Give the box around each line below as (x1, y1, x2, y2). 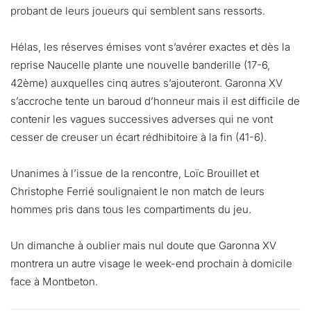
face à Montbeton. (10, 274, 98, 288)
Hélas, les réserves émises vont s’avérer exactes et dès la (10, 40, 290, 53)
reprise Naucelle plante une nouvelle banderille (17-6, (10, 58, 270, 72)
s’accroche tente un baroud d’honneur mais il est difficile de (10, 94, 300, 108)
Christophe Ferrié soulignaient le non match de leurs (10, 184, 264, 198)
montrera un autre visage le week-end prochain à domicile (10, 256, 292, 270)
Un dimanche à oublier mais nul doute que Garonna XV (10, 238, 276, 252)
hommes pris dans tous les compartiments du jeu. (10, 202, 251, 216)
